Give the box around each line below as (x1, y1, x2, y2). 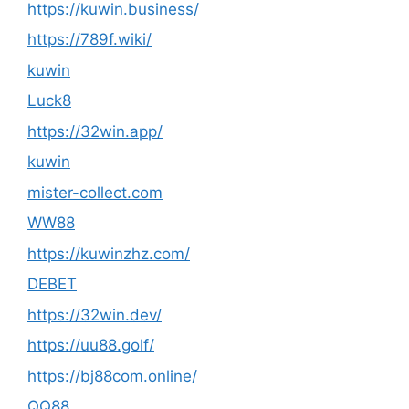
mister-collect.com (27, 183, 163, 202)
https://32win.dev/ (27, 305, 162, 324)
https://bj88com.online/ (27, 366, 197, 385)
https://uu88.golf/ (27, 336, 154, 354)
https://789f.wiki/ (27, 30, 152, 48)
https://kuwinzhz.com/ (27, 244, 190, 263)
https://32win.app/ (27, 121, 163, 141)
